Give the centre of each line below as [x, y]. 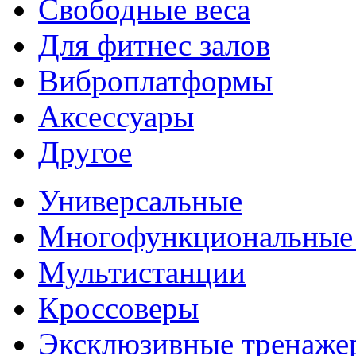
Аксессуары [116, 116]
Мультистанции [142, 272]
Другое [85, 152]
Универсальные [140, 201]
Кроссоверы [118, 308]
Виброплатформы [155, 81]
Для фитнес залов [154, 45]
